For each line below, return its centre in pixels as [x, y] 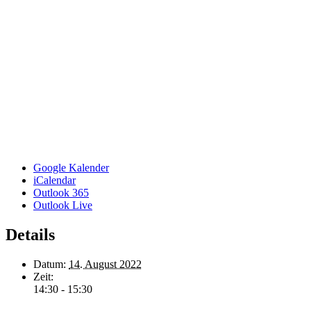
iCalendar [54, 180]
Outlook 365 [61, 193]
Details [30, 235]
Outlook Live [63, 205]
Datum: [50, 264]
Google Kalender [71, 168]
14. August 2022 [105, 264]
